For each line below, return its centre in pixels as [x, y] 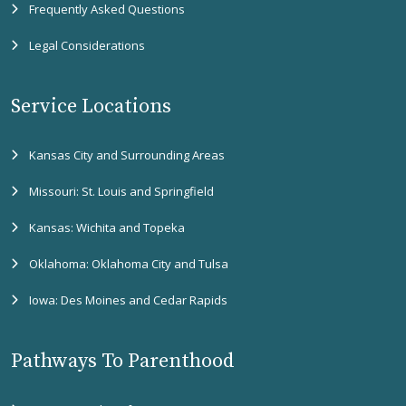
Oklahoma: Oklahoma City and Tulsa [129, 264]
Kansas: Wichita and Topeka [107, 227]
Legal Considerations [87, 45]
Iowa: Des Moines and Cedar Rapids [128, 300]
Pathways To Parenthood [123, 361]
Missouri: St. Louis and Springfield [121, 191]
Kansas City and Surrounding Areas [127, 155]
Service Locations [91, 106]
